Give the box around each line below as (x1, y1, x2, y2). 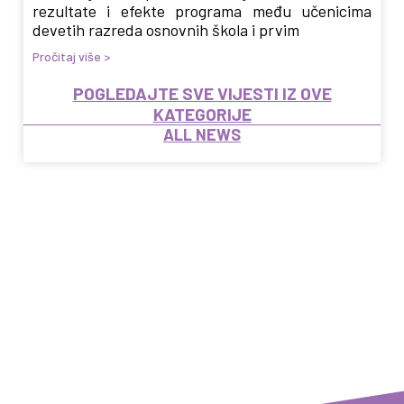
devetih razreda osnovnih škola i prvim (32, 20, 299, 41)
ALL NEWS (163, 124, 241, 145)
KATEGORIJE (152, 104, 252, 125)
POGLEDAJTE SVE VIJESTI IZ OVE (72, 83, 332, 105)
